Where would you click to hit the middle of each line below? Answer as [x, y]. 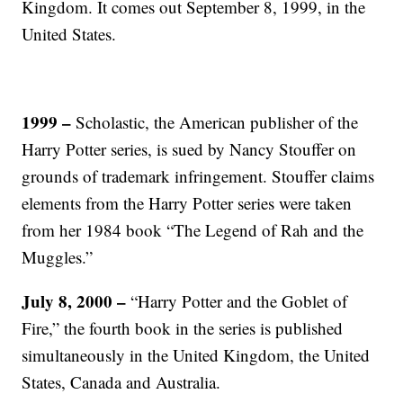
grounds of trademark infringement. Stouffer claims [198, 176]
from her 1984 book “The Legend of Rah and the [193, 230]
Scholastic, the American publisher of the [217, 122]
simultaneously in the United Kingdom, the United [196, 355]
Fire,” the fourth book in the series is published [183, 328]
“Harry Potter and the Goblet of [237, 301]
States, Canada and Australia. [121, 382]
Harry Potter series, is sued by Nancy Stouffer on [189, 149]
